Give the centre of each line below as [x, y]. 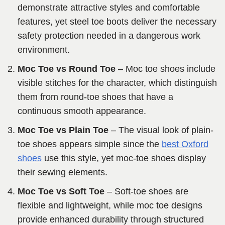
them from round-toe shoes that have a [95, 97]
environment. [44, 50]
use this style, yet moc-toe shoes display [124, 158]
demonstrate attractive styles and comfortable [109, 8]
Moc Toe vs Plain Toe [63, 130]
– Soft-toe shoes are [146, 192]
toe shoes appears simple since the [90, 144]
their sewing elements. [63, 173]
